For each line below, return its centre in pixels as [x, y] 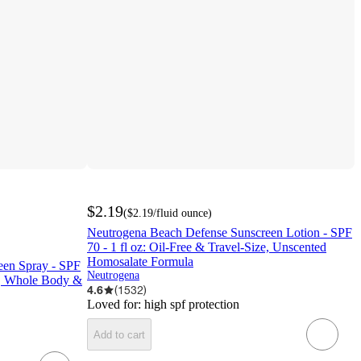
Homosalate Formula [140, 262]
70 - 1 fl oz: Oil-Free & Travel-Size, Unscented [207, 247]
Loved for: [116, 305]
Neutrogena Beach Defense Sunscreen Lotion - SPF [220, 233]
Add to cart [119, 334]
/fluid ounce [180, 214]
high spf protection [192, 305]
